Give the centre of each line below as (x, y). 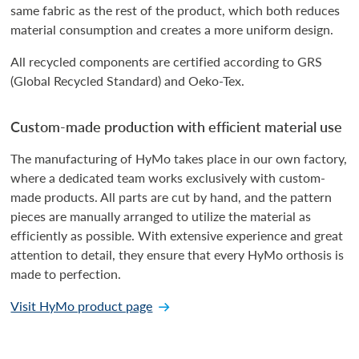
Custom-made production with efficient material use (177, 126)
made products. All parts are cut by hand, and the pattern (171, 196)
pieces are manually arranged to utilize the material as (161, 216)
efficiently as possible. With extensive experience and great (177, 235)
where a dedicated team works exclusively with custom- (168, 177)
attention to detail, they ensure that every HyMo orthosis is (177, 254)
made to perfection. (66, 273)
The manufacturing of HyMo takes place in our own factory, (179, 158)
